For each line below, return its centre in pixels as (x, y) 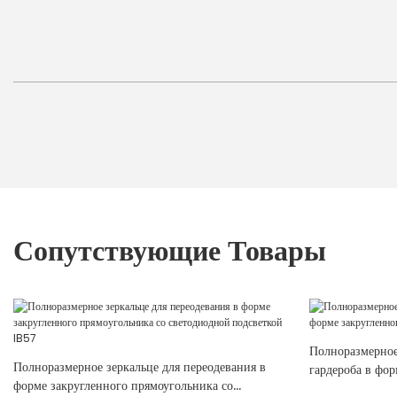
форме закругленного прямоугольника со (123, 386)
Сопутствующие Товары (170, 251)
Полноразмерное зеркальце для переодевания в (140, 367)
